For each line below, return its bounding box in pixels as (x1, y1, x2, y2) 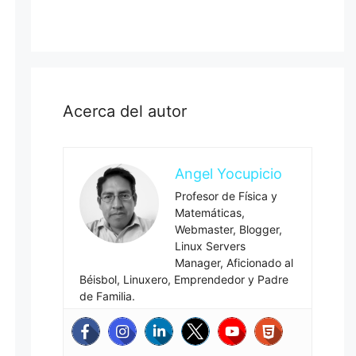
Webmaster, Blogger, (174, 222, 282, 236)
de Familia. (79, 289, 135, 303)
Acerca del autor (62, 102, 187, 121)
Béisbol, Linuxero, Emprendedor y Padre (79, 273, 288, 286)
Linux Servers (174, 239, 246, 253)
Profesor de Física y (174, 189, 277, 203)
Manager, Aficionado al (174, 256, 293, 269)
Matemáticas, (174, 206, 245, 219)
